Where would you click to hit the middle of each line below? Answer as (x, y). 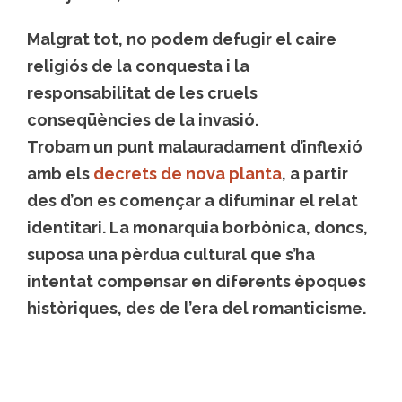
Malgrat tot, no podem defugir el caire (182, 39)
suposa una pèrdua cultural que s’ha (171, 255)
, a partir (315, 174)
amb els (60, 174)
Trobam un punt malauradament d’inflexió (195, 147)
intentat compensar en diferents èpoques (197, 282)
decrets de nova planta (188, 174)
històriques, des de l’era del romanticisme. (197, 309)
